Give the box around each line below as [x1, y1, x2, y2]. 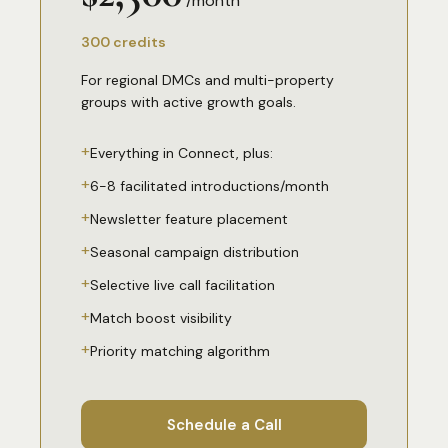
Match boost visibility [90, 309, 232, 327]
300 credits [81, 33, 166, 51]
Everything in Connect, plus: [90, 144, 273, 162]
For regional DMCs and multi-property [81, 71, 334, 89]
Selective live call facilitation [90, 276, 275, 294]
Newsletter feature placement [90, 210, 288, 228]
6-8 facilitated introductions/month [90, 177, 329, 195]
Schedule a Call [166, 415, 282, 435]
